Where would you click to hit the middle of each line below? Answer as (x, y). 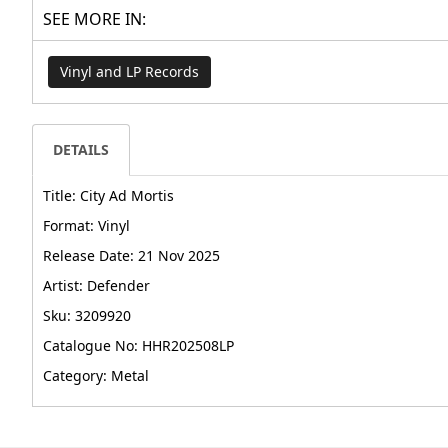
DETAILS (81, 150)
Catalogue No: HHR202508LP (138, 346)
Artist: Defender (96, 286)
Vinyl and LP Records (129, 72)
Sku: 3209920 (87, 316)
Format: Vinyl (86, 226)
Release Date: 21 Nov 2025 (131, 256)
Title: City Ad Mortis (108, 196)
